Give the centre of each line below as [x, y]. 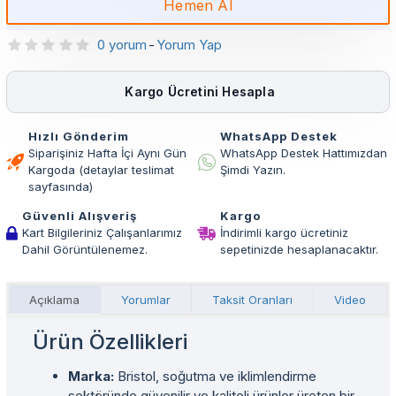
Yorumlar [146, 300]
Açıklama [54, 300]
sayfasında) [61, 187]
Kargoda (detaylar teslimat [101, 170]
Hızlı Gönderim [79, 136]
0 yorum [122, 45]
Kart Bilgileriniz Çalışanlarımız [102, 232]
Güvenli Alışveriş [80, 216]
